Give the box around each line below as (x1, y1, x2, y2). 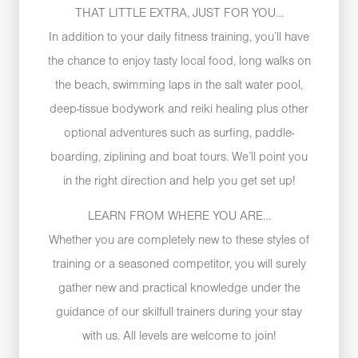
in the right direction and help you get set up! (62, 175, 296, 187)
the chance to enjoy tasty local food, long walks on (47, 55, 311, 67)
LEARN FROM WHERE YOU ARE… (87, 211, 271, 223)
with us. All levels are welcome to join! (82, 331, 276, 343)
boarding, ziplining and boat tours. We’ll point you (50, 151, 308, 163)
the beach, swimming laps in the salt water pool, (55, 79, 303, 91)
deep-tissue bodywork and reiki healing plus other (50, 103, 308, 115)
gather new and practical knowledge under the (58, 283, 300, 295)
